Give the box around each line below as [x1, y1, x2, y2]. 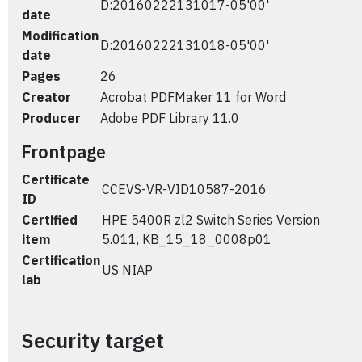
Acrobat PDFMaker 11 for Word [100, 89, 286, 105]
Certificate [22, 171, 90, 187]
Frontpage [21, 141, 106, 163]
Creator [22, 89, 71, 105]
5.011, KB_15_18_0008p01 [102, 231, 271, 247]
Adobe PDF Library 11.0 [100, 110, 239, 126]
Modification [22, 27, 99, 44]
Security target [21, 327, 164, 354]
